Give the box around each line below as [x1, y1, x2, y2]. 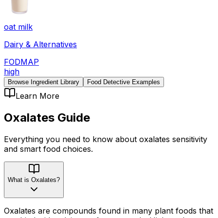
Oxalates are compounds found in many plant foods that [4, 205, 213, 216]
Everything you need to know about [4, 134, 139, 144]
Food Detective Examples [87, 78, 160, 86]
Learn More [16, 91, 59, 101]
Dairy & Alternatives [4, 39, 77, 49]
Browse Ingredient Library [8, 78, 79, 86]
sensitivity [172, 134, 207, 144]
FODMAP [4, 56, 39, 67]
